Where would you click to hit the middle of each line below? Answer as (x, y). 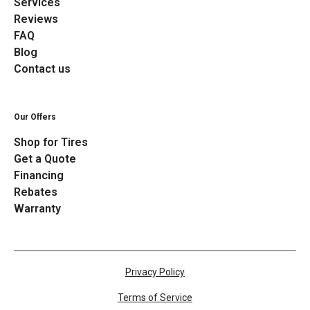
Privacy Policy (155, 272)
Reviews (36, 19)
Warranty (37, 209)
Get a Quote (45, 159)
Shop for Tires (51, 143)
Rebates (36, 192)
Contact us (42, 69)
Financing (39, 176)
